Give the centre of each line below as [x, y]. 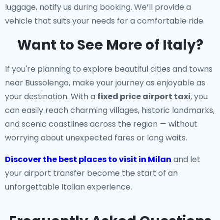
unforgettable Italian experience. [69, 187]
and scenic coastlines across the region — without [101, 124]
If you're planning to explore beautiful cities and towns [109, 69]
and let [186, 159]
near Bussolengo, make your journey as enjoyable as [105, 83]
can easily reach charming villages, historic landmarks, [110, 110]
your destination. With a [51, 96]
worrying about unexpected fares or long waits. [96, 138]
